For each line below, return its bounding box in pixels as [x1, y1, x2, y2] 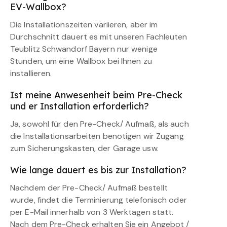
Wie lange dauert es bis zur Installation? [10, 164, 186, 176]
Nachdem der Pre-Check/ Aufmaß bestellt [10, 182, 168, 193]
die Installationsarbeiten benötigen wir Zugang [10, 130, 184, 141]
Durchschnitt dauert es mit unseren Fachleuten [10, 31, 187, 42]
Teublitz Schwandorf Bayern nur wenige [10, 43, 158, 54]
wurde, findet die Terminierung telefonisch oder [10, 194, 187, 205]
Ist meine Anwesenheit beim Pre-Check [10, 89, 182, 101]
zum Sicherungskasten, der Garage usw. [10, 142, 159, 154]
